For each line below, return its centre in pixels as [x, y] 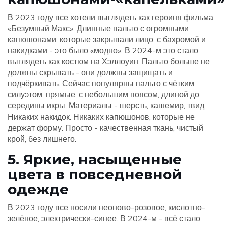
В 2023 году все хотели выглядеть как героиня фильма [110, 17]
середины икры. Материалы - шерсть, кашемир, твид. [107, 106]
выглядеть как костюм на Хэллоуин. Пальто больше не [109, 62]
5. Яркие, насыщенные [95, 159]
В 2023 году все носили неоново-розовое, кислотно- [106, 208]
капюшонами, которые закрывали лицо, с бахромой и [107, 39]
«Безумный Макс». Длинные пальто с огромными [98, 28]
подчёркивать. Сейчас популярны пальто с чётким [101, 84]
